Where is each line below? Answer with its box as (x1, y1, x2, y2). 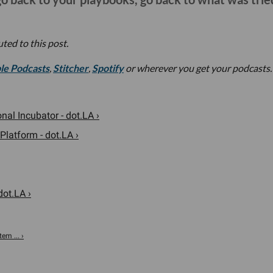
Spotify (92, 62, 124, 74)
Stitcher (53, 62, 88, 74)
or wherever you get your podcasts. (124, 62, 272, 74)
